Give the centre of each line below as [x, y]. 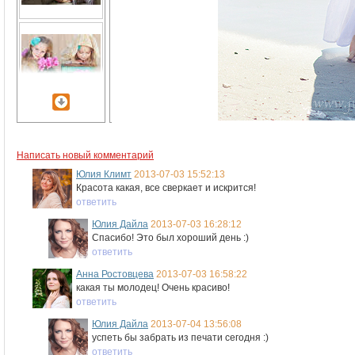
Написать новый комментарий [85, 155]
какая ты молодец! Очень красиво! [153, 288]
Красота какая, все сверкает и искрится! [166, 188]
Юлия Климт [104, 174]
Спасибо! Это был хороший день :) [170, 238]
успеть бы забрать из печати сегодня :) [180, 338]
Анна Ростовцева [115, 274]
